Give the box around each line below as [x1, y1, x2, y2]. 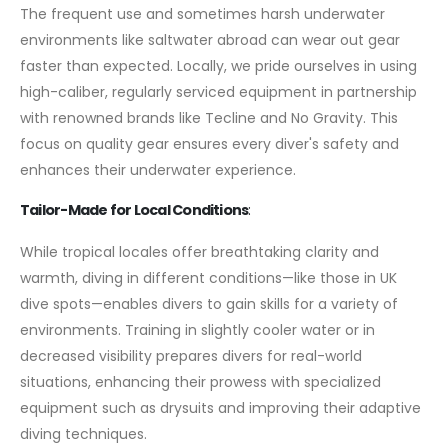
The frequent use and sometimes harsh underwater [20, 3, 385, 24]
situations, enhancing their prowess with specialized [20, 372, 381, 393]
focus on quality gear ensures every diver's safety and [20, 133, 399, 154]
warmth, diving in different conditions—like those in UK [20, 268, 397, 289]
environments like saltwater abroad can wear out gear [20, 29, 400, 50]
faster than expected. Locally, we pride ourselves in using [20, 55, 417, 76]
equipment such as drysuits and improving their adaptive [20, 398, 421, 419]
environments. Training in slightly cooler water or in [20, 320, 375, 341]
